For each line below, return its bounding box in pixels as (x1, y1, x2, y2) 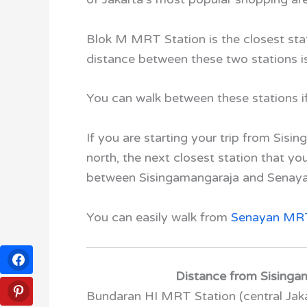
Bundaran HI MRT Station (86, 288, 239, 304)
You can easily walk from (86, 209, 231, 225)
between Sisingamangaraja (86, 170, 239, 186)
